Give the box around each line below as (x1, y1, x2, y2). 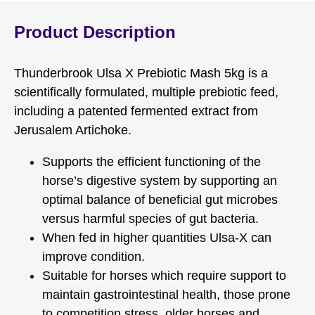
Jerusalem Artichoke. (14, 123, 131, 138)
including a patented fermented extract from (14, 104, 258, 119)
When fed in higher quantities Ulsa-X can (42, 231, 271, 245)
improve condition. (42, 250, 145, 264)
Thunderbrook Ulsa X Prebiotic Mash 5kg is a (14, 66, 268, 81)
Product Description (14, 22, 176, 42)
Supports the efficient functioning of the (42, 155, 261, 169)
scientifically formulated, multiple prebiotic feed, (14, 85, 278, 100)
